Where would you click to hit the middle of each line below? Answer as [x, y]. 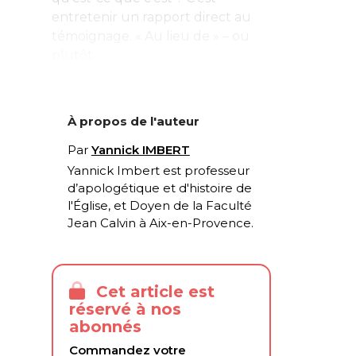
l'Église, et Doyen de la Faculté [159, 205]
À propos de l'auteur [133, 121]
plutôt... [75, 55]
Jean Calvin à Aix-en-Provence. [160, 222]
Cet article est [153, 292]
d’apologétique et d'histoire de [159, 188]
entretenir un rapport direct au [151, 17]
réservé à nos [125, 310]
